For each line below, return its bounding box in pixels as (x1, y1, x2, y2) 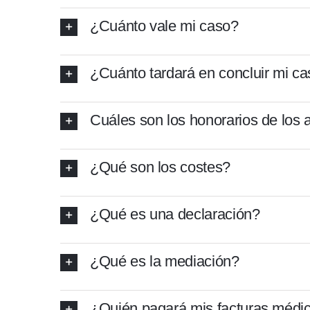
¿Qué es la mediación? (89, 253, 239, 270)
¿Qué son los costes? (89, 158, 230, 176)
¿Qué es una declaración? (89, 206, 260, 223)
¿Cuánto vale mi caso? (89, 17, 239, 35)
